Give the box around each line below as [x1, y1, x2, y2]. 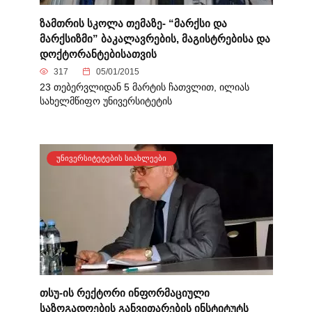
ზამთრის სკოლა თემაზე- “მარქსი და [39, 17, 227, 29]
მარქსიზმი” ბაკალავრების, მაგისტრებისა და [39, 32, 270, 45]
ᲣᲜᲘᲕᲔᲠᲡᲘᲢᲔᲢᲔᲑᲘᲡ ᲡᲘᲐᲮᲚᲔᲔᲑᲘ [56, 153, 167, 162]
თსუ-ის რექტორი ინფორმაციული [39, 286, 210, 299]
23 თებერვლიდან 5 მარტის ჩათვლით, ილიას [39, 81, 249, 93]
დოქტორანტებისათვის [39, 47, 157, 60]
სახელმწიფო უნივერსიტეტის [39, 95, 172, 107]
